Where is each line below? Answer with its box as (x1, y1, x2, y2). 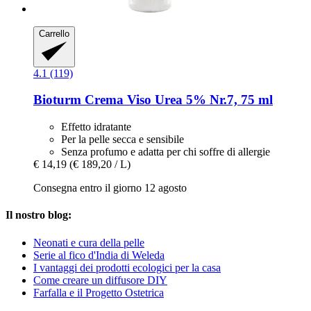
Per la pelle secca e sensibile (61, 133, 184, 146)
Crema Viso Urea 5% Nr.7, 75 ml (81, 92, 273, 108)
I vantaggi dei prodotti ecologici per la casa (33, 261, 221, 274)
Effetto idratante (61, 121, 131, 133)
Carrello (39, 28, 69, 40)
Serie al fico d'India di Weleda (33, 249, 165, 261)
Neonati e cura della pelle (33, 236, 144, 249)
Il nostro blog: (6, 209, 72, 221)
